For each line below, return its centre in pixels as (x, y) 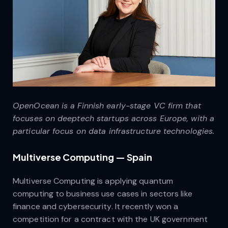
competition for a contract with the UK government (110, 219)
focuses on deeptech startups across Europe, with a (114, 119)
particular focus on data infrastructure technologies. (114, 131)
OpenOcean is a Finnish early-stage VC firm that (107, 106)
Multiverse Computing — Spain (82, 157)
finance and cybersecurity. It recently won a (96, 207)
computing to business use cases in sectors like (103, 194)
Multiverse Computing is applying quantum (93, 181)
